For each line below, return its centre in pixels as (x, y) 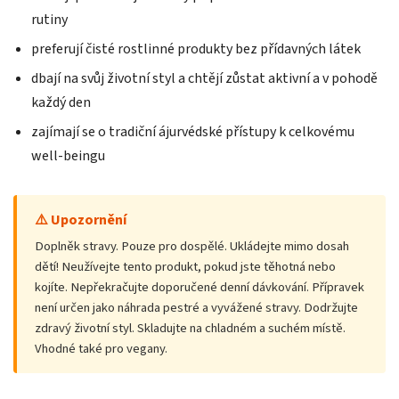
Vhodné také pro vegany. (101, 348)
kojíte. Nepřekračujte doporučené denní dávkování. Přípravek (199, 287)
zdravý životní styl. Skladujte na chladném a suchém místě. (190, 328)
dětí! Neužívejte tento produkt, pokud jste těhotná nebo (185, 266)
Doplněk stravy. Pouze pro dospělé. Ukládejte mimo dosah (192, 246)
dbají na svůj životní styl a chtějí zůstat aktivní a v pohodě (204, 78)
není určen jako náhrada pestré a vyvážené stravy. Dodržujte (196, 307)
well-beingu (68, 155)
